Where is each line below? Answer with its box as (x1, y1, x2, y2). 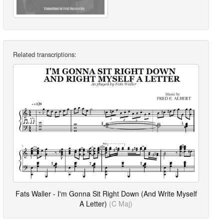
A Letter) (79, 198, 109, 208)
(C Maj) (109, 198, 132, 208)
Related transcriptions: (13, 49, 76, 59)
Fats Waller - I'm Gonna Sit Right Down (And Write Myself (15, 188, 197, 198)
